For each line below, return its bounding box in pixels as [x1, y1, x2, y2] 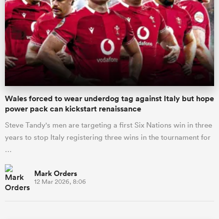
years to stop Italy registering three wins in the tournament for [5, 132, 211, 142]
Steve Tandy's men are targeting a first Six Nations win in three [5, 120, 212, 130]
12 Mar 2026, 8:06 [34, 177, 86, 186]
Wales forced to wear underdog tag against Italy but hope [5, 93, 214, 104]
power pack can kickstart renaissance [5, 103, 141, 114]
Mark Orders [34, 168, 77, 178]
